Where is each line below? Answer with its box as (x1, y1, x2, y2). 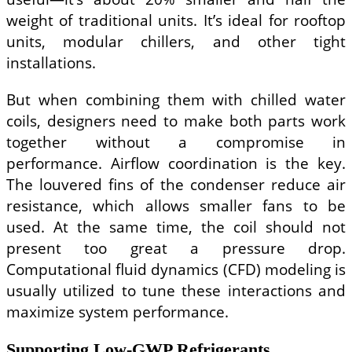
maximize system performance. (6, 300, 229, 322)
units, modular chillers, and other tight (6, 31, 346, 53)
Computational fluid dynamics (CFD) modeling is (6, 258, 346, 280)
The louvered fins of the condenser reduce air (6, 173, 346, 195)
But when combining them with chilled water (6, 88, 346, 110)
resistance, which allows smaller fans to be (6, 194, 346, 216)
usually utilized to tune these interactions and (6, 279, 346, 301)
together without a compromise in (6, 130, 346, 152)
